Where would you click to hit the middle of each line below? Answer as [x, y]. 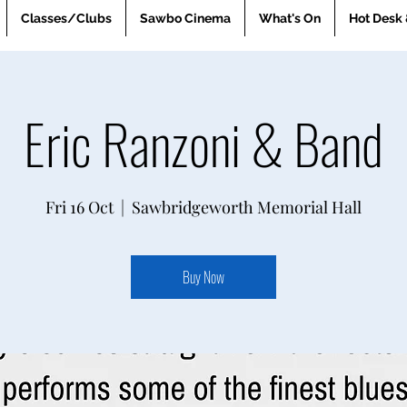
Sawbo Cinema [185, 18]
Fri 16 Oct [79, 207]
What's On [290, 18]
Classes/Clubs [66, 18]
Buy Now [203, 277]
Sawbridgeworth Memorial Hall [247, 207]
